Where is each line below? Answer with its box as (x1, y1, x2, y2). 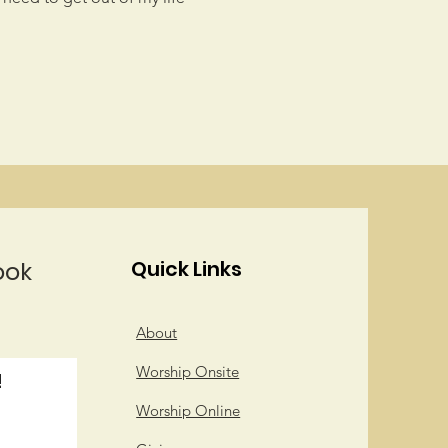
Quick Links (131, 255, 243, 283)
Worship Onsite (136, 362, 240, 381)
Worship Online (136, 401, 241, 420)
